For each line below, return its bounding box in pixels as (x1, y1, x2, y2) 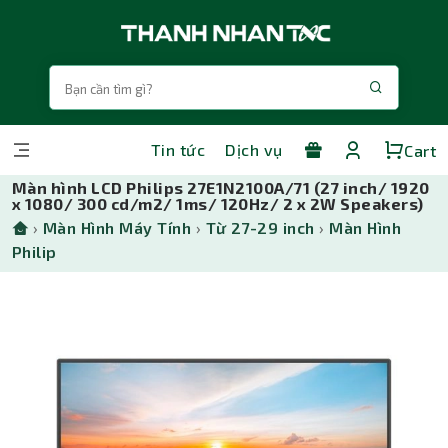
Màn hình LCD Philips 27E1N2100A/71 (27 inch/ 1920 (12, 178, 430, 197)
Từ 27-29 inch (205, 218, 315, 237)
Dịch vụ (225, 140, 283, 160)
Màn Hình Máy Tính (42, 218, 192, 237)
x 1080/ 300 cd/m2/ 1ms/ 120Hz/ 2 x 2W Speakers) (12, 194, 424, 213)
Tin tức (150, 140, 206, 160)
